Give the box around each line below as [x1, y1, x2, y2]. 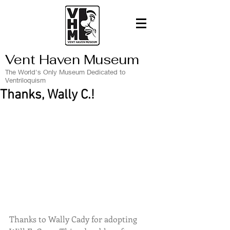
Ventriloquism [5, 76, 46, 84]
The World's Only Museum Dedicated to [5, 68, 125, 76]
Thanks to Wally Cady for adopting [9, 214, 139, 225]
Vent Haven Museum [5, 51, 139, 68]
